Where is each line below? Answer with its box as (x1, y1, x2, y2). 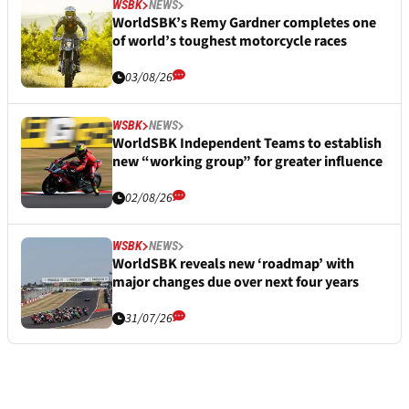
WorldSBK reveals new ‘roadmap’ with (112, 254, 354, 275)
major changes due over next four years (112, 272, 359, 293)
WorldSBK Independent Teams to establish (112, 133, 382, 154)
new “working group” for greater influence (112, 152, 383, 173)
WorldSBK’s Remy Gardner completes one (112, 13, 376, 34)
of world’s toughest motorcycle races (112, 31, 347, 52)
